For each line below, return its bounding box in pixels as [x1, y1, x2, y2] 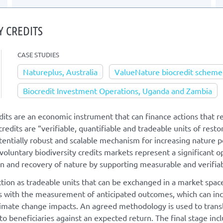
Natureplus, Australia [23, 66, 98, 77]
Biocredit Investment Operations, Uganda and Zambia [23, 85, 212, 96]
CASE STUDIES [17, 50, 59, 59]
